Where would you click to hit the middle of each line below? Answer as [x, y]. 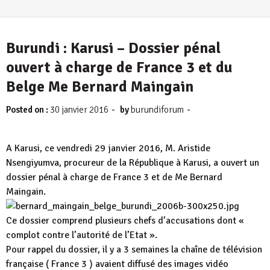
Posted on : [28, 110]
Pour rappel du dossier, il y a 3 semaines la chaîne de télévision [134, 250]
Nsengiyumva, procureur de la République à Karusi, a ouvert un [133, 163]
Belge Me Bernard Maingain [100, 86]
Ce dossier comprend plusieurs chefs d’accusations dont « [125, 221]
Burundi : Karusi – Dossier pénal [113, 48]
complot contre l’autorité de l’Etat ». [82, 235]
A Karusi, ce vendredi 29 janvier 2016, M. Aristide [108, 148]
